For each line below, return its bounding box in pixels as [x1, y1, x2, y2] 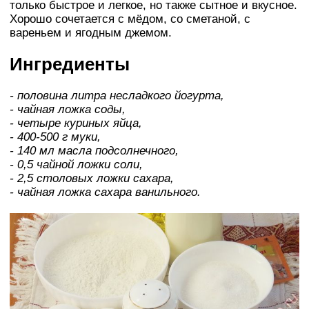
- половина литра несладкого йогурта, [10, 88, 224, 102]
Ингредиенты [10, 54, 130, 74]
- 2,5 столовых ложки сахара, [10, 171, 174, 185]
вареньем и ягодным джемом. [10, 26, 172, 39]
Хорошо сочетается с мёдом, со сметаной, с [10, 12, 250, 26]
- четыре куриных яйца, [10, 116, 142, 130]
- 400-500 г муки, [10, 130, 101, 143]
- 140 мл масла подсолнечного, [10, 143, 179, 157]
